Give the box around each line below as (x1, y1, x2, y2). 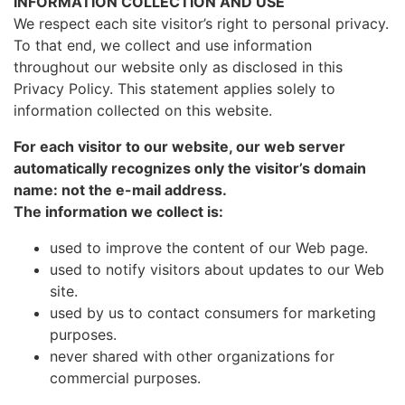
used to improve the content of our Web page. (50, 239, 368, 257)
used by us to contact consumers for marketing (50, 304, 376, 322)
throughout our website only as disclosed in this (14, 58, 343, 76)
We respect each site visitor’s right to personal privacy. (14, 14, 389, 33)
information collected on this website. (14, 101, 272, 119)
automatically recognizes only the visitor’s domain (14, 159, 366, 177)
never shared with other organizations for (50, 347, 334, 365)
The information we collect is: (14, 202, 223, 221)
